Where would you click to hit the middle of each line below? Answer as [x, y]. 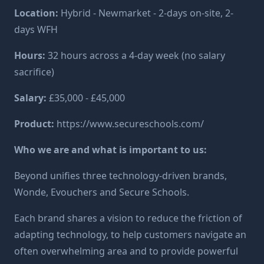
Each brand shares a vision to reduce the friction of [128, 218]
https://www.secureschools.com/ [130, 124]
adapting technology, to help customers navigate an [130, 235]
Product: [35, 124]
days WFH [36, 29]
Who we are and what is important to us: [110, 150]
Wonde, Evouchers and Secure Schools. [102, 192]
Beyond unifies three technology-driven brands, [121, 176]
